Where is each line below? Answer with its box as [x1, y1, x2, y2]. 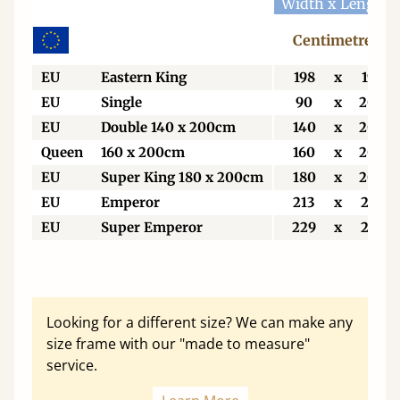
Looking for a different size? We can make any [46, 312, 353, 332]
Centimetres [292, 30, 379, 49]
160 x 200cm [101, 143, 185, 161]
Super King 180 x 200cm [101, 168, 263, 186]
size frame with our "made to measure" [46, 333, 310, 354]
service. [46, 354, 97, 375]
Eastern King [101, 68, 187, 86]
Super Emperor [101, 218, 203, 236]
